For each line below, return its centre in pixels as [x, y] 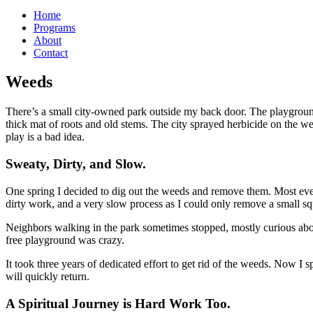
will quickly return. [48, 276]
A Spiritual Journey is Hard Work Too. [118, 303]
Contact [51, 52]
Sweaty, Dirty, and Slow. [76, 164]
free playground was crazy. [65, 240]
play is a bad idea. [45, 137]
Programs [54, 27]
